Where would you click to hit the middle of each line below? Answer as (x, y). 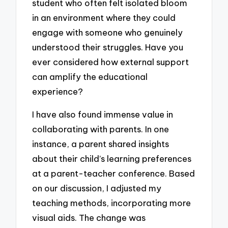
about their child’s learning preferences (112, 159)
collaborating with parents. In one (101, 129)
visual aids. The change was (89, 218)
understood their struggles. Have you (108, 47)
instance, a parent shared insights (101, 144)
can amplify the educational (90, 77)
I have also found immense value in (103, 115)
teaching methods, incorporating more (112, 203)
